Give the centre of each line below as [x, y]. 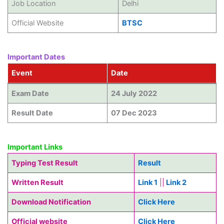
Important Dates [36, 57]
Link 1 [147, 183]
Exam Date [30, 94]
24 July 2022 [134, 94]
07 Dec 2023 [134, 113]
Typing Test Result [44, 163]
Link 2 [176, 183]
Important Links [35, 147]
